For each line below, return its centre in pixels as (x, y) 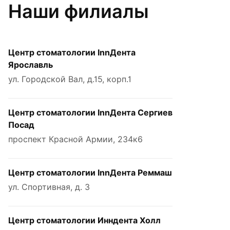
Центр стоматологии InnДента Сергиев (90, 112)
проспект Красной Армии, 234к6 (75, 139)
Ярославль (31, 65)
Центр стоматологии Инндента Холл (84, 220)
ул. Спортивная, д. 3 (49, 187)
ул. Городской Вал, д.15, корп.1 (70, 79)
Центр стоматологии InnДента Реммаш (90, 172)
